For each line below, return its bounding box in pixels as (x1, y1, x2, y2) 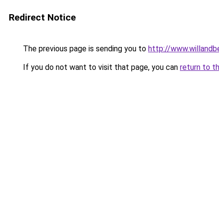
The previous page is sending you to (21, 44, 148, 53)
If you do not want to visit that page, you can (21, 63, 180, 72)
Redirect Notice (9, 12, 76, 23)
